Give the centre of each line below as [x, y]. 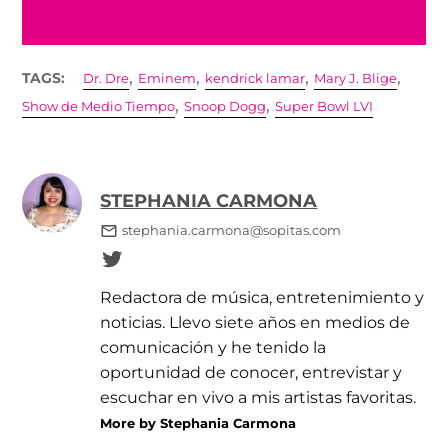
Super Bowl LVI [324, 107]
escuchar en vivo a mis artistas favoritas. [258, 397]
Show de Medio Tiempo [99, 107]
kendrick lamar [255, 79]
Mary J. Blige [356, 79]
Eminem [167, 79]
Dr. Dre [106, 79]
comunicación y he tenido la [213, 347]
